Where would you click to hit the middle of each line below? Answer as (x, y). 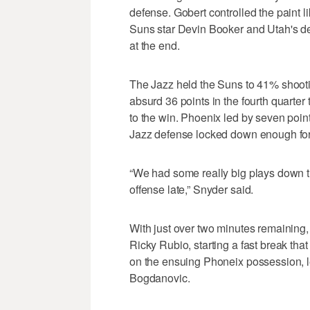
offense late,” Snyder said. (192, 189)
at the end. (155, 45)
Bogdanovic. (160, 277)
